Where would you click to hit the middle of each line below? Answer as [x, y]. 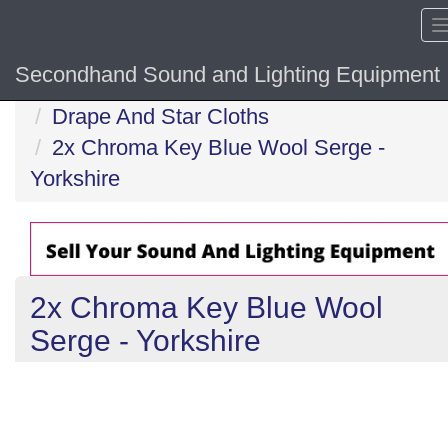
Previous [86, 374]
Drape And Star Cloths [160, 116]
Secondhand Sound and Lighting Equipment [227, 74]
